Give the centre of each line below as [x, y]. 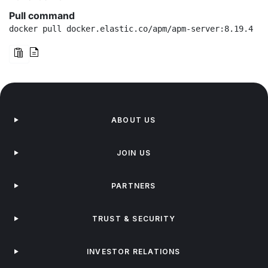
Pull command [42, 16]
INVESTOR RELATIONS [134, 252]
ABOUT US [134, 120]
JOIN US [134, 153]
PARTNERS [134, 186]
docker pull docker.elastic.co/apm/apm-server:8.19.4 [131, 29]
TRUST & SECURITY [133, 219]
